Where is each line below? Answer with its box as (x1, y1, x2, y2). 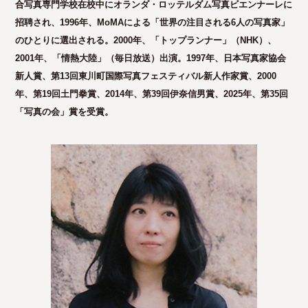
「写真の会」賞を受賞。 (15, 106, 114, 117)
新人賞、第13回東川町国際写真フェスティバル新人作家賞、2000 (15, 70, 277, 81)
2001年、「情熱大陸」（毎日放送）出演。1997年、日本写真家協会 (15, 52, 287, 63)
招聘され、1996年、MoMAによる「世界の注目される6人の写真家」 (15, 16, 290, 27)
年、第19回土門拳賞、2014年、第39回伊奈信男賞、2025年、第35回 (15, 88, 289, 99)
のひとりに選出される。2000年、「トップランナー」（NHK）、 (15, 34, 277, 45)
